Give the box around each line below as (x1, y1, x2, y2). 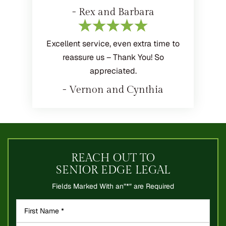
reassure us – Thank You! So (62, 51, 164, 63)
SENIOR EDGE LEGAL (56, 163, 170, 177)
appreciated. (89, 65, 137, 76)
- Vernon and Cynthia (63, 83, 163, 96)
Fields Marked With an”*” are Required (52, 181, 174, 191)
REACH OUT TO (71, 151, 155, 164)
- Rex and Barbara (72, 6, 154, 18)
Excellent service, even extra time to (46, 38, 180, 49)
